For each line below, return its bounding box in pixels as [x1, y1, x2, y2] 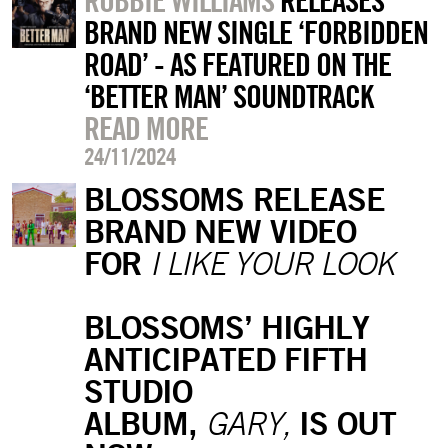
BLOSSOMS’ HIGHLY [83, 307, 369, 347]
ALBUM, [83, 403, 206, 443]
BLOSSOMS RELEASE [83, 179, 385, 219]
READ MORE [83, 108, 208, 149]
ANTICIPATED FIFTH [83, 339, 367, 379]
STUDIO [83, 371, 192, 411]
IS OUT [289, 403, 396, 443]
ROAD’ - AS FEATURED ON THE [83, 44, 391, 85]
